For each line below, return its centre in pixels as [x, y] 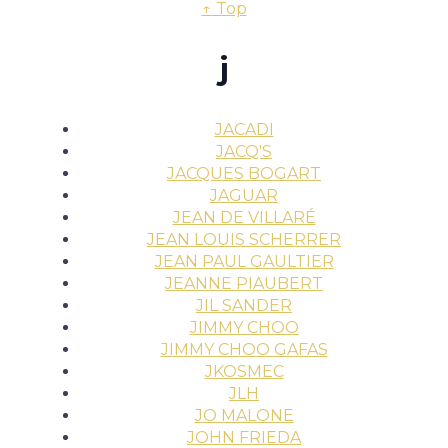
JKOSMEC [244, 371]
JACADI [244, 129]
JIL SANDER [244, 305]
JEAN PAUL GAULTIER [244, 261]
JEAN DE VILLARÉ [244, 217]
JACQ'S [244, 151]
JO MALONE [244, 415]
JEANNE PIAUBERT [244, 283]
